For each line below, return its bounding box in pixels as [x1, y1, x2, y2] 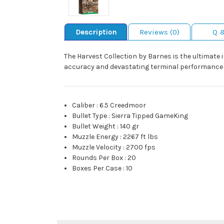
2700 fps [126, 143, 156, 152]
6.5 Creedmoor [99, 101, 146, 110]
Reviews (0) [139, 27, 179, 37]
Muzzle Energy [72, 132, 119, 141]
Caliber [72, 101, 95, 110]
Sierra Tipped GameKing [111, 111, 188, 120]
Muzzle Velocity [72, 143, 122, 152]
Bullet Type [72, 111, 107, 120]
